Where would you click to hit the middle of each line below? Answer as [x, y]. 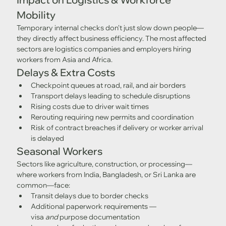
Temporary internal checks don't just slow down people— [110, 28]
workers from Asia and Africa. [64, 60]
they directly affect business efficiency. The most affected [112, 39]
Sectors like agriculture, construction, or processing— [104, 164]
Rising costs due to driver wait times [90, 107]
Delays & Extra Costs [66, 73]
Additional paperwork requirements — [94, 207]
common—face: [43, 185]
